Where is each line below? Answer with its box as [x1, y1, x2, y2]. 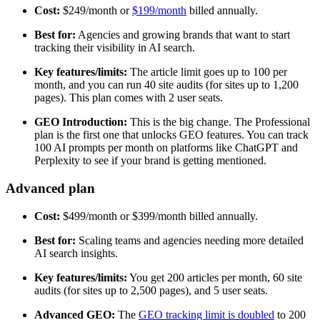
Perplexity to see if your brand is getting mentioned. [34, 154, 266, 167]
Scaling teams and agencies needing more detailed [76, 234, 304, 246]
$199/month [132, 4, 186, 17]
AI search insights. [34, 246, 118, 259]
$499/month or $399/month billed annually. [60, 209, 258, 222]
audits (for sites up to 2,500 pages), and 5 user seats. [34, 284, 268, 296]
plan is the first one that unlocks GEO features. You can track [34, 129, 309, 141]
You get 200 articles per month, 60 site [127, 271, 302, 284]
